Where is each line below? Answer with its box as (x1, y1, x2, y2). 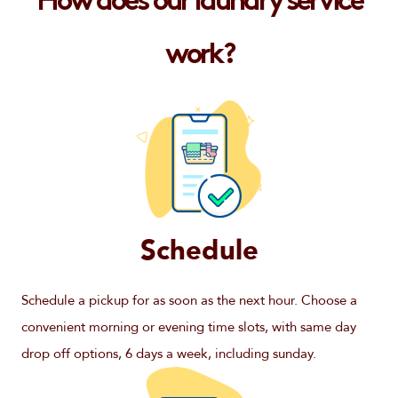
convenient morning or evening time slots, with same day (21, 318, 356, 336)
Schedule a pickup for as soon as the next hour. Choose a (21, 291, 357, 309)
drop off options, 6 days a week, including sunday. (21, 345, 316, 362)
